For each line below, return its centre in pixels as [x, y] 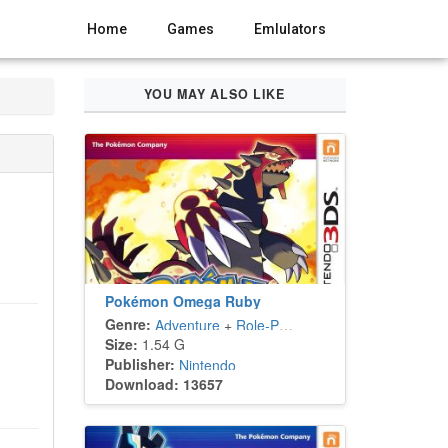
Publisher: [139, 364]
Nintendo [207, 365]
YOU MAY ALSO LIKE [215, 94]
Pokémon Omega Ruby [182, 301]
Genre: [127, 324]
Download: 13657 [163, 384]
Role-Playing [257, 325]
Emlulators [290, 29]
